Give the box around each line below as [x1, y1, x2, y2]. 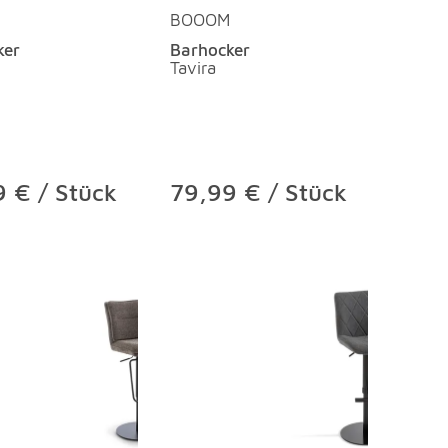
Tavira [170, 57, 216, 78]
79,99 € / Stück [170, 177, 347, 206]
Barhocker [170, 39, 250, 60]
